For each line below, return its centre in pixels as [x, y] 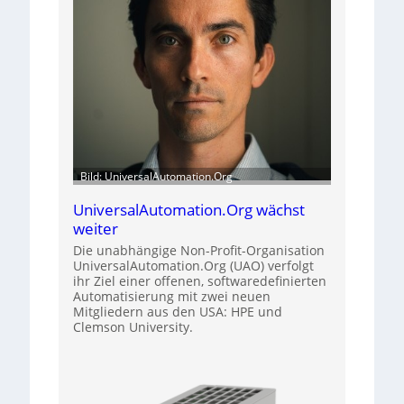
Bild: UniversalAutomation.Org [156, 177]
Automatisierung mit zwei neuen [171, 297]
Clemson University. [133, 327]
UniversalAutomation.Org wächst [188, 210]
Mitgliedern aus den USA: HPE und [177, 312]
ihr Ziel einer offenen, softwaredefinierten [199, 281]
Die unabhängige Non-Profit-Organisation [198, 251]
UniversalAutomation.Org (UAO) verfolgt [193, 266]
